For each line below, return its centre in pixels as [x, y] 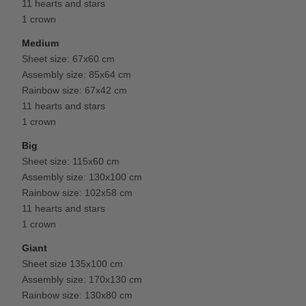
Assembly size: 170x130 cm [82, 279]
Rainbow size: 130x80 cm [78, 295]
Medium [41, 43]
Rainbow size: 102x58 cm [78, 192]
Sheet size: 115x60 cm [71, 161]
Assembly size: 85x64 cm [77, 74]
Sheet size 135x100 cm [73, 263]
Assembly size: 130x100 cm [82, 177]
